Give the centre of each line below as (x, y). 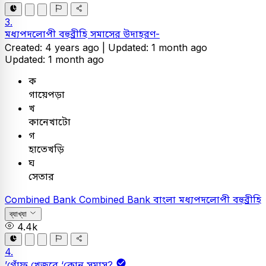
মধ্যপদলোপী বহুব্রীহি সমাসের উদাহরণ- (82, 34)
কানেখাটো (50, 121)
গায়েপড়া (47, 94)
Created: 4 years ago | (56, 47)
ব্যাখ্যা (18, 214)
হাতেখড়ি (46, 149)
